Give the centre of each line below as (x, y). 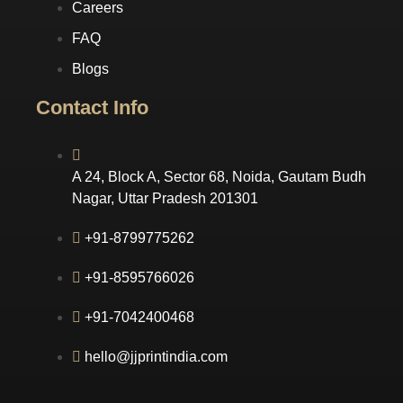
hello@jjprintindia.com (156, 357)
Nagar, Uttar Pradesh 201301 (165, 199)
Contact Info (92, 108)
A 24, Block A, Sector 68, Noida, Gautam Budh (219, 177)
